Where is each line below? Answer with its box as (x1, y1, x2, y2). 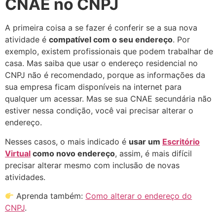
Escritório (162, 136, 200, 147)
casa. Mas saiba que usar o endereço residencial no (5, 58, 198, 69)
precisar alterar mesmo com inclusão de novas (5, 160, 180, 170)
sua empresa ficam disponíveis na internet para (5, 82, 182, 92)
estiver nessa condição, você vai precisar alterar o (5, 106, 193, 116)
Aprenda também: (14, 191, 86, 201)
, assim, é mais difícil (115, 148, 192, 158)
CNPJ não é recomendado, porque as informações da (5, 70, 205, 80)
